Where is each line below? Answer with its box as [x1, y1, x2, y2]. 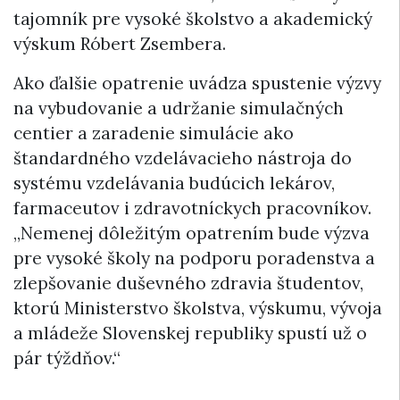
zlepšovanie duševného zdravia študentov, [13, 272, 363, 294]
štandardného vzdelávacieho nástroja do [13, 147, 352, 169]
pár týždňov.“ [13, 347, 121, 369]
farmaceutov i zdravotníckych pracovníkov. [13, 197, 371, 219]
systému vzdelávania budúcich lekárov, [13, 172, 335, 194]
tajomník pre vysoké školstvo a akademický [13, 8, 372, 29]
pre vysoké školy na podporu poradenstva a [13, 247, 375, 269]
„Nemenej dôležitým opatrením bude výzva [13, 222, 370, 244]
